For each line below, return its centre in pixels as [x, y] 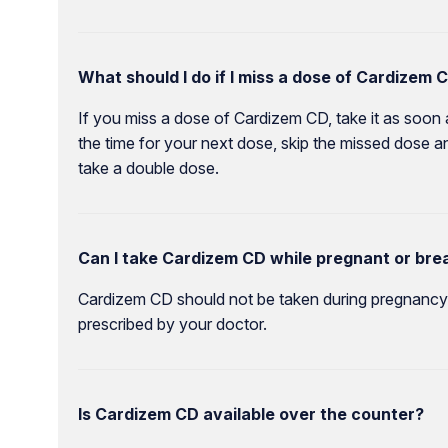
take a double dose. [148, 168]
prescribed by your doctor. [172, 324]
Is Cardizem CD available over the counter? [250, 414]
